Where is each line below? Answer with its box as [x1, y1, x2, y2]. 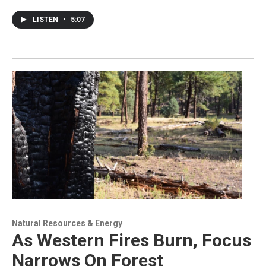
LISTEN [33, 15, 60, 24]
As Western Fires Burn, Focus [12, 229, 251, 251]
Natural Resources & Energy [12, 218, 122, 228]
